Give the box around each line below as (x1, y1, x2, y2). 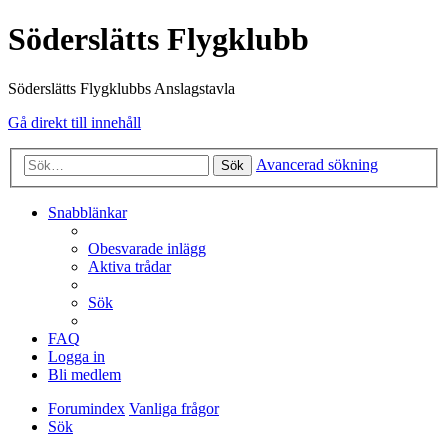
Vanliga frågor (129, 400, 219, 418)
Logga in (48, 348, 105, 366)
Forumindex (48, 400, 125, 418)
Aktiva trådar (88, 258, 171, 276)
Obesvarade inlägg (88, 240, 206, 258)
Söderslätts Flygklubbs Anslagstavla (8, 79, 235, 97)
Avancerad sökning (256, 156, 378, 174)
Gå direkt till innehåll (8, 113, 141, 131)
